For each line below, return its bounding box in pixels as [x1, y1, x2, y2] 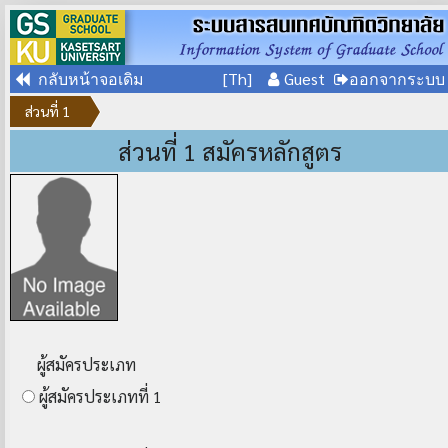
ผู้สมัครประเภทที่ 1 [35, 386, 162, 407]
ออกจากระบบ [349, 71, 445, 87]
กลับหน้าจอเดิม [30, 71, 144, 87]
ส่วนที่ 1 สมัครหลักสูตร [118, 135, 342, 167]
